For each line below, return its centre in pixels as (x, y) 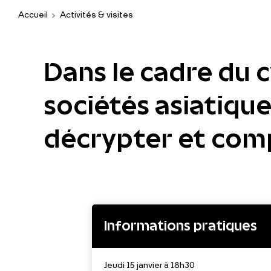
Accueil (33, 15)
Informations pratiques (181, 226)
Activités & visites (96, 15)
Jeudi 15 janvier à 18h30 (149, 266)
